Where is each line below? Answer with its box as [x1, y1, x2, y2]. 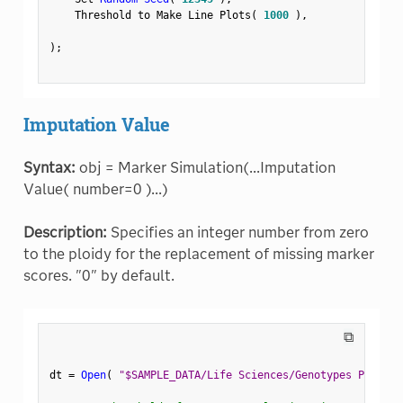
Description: [22, 223, 107, 241]
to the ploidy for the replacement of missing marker [22, 245, 374, 263]
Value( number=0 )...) [22, 180, 168, 198]
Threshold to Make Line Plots [49, 8, 251, 22]
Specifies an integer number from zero [106, 223, 369, 241]
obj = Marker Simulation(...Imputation [75, 158, 336, 176]
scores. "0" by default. [22, 266, 175, 284]
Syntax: [22, 158, 76, 176]
